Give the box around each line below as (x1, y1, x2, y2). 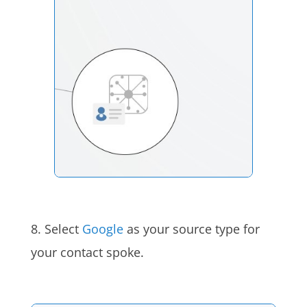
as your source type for (123, 221, 260, 238)
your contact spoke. (30, 244, 144, 261)
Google (82, 221, 123, 238)
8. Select (30, 221, 82, 238)
